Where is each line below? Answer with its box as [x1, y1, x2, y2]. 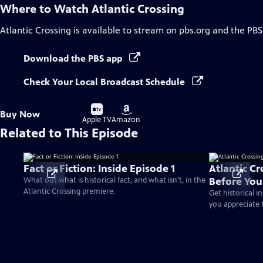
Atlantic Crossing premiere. [23, 187, 115, 196]
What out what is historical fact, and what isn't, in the [23, 176, 205, 185]
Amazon [112, 115, 140, 124]
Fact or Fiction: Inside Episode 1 [23, 162, 175, 175]
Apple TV [82, 115, 112, 124]
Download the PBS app [23, 53, 124, 64]
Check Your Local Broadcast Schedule [23, 76, 187, 87]
